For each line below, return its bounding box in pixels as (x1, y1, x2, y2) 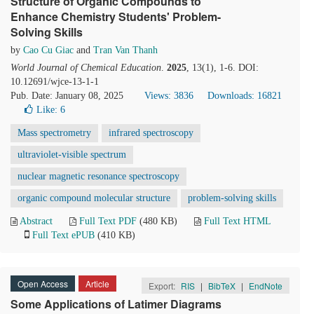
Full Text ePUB (32, 230, 95, 240)
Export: (149, 280, 177, 292)
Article (86, 278, 109, 289)
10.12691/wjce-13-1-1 (11, 76, 99, 87)
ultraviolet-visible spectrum (18, 149, 126, 160)
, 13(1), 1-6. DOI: (186, 62, 259, 73)
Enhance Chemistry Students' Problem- (11, 8, 221, 25)
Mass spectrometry (18, 128, 91, 138)
